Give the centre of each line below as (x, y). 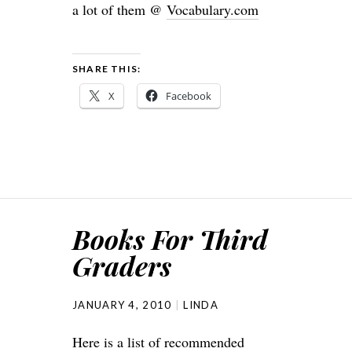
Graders (122, 266)
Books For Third (170, 239)
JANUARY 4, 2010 (122, 305)
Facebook (189, 96)
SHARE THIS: (107, 69)
